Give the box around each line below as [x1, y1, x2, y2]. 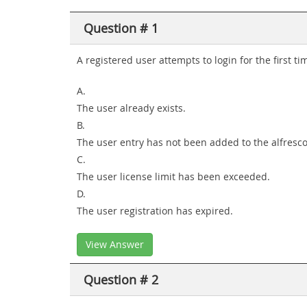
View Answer [86, 238, 144, 251]
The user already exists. [77, 101, 186, 114]
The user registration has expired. [77, 204, 233, 217]
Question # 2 [84, 271, 158, 288]
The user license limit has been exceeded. [77, 170, 270, 183]
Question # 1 [84, 20, 158, 36]
